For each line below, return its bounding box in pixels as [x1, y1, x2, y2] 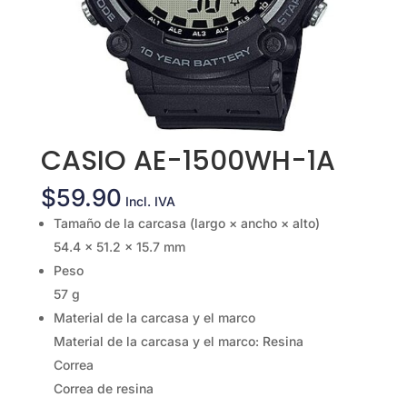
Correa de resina [53, 381, 154, 397]
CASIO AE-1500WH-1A [40, 142, 335, 181]
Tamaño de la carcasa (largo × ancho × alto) [53, 215, 320, 232]
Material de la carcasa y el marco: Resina [53, 333, 303, 350]
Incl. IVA [124, 194, 175, 210]
